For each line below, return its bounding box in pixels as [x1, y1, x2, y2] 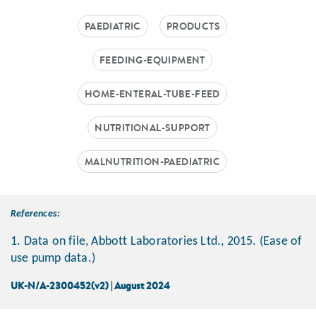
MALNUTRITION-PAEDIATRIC [84, 154, 221, 169]
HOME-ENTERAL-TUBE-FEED [85, 87, 220, 102]
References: [11, 209, 61, 220]
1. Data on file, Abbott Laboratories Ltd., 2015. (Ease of [11, 235, 303, 249]
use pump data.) [11, 252, 95, 266]
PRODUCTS [166, 19, 221, 34]
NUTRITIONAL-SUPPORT [95, 121, 210, 135]
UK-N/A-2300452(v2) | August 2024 [11, 279, 170, 293]
